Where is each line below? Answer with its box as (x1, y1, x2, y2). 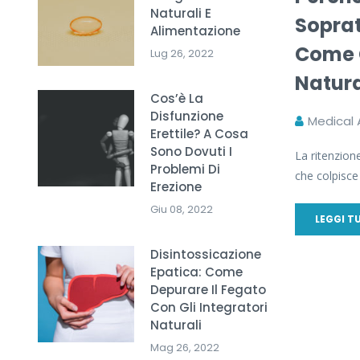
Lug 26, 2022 (150, 45, 214, 61)
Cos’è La (150, 89, 203, 107)
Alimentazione (150, 22, 240, 39)
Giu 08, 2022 (150, 201, 213, 217)
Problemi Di (150, 160, 220, 178)
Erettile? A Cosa (150, 125, 248, 142)
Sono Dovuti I (150, 142, 232, 160)
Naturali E (150, 4, 211, 22)
